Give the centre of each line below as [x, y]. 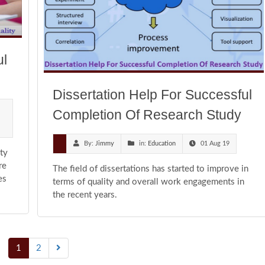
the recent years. [85, 195]
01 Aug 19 [215, 144]
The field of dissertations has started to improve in [151, 169]
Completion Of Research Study [147, 115]
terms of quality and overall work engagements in [148, 182]
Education [162, 144]
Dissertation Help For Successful [152, 95]
